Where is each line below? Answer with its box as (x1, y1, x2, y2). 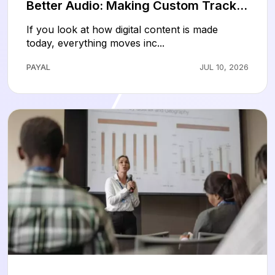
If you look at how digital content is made (26, 23, 218, 36)
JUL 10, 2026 (199, 61, 249, 72)
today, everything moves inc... (26, 36, 165, 49)
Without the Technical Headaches (26, 14, 225, 29)
